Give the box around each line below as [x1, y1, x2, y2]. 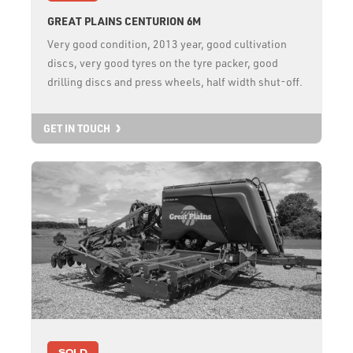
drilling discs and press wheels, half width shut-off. [47, 74, 303, 88]
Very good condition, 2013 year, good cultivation [47, 36, 287, 50]
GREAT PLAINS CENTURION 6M [47, 13, 201, 28]
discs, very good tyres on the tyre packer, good [47, 55, 278, 69]
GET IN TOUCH [43, 121, 110, 136]
